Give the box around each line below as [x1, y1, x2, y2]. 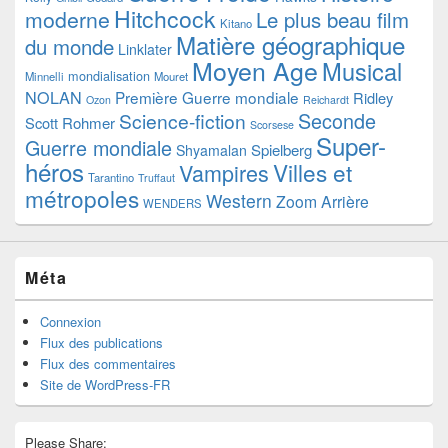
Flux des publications [40, 332, 163, 352]
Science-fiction [119, 106, 246, 134]
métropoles [25, 181, 139, 214]
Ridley [353, 86, 393, 108]
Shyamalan [176, 139, 247, 160]
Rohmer [62, 111, 115, 133]
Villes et [273, 155, 352, 188]
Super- [316, 127, 386, 163]
